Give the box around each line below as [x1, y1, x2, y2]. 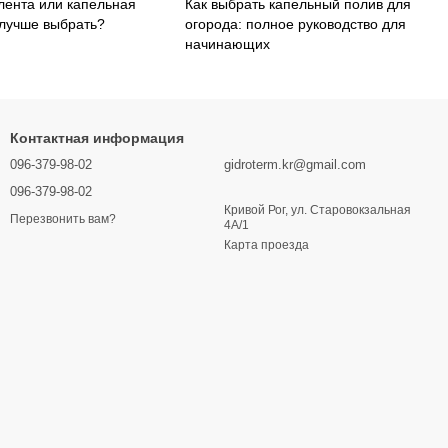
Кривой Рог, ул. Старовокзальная [224, 203, 411, 218]
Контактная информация [10, 130, 184, 147]
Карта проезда [224, 238, 309, 253]
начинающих [185, 36, 271, 53]
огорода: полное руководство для [185, 16, 407, 33]
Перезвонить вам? [10, 211, 116, 226]
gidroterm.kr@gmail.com [224, 157, 366, 173]
